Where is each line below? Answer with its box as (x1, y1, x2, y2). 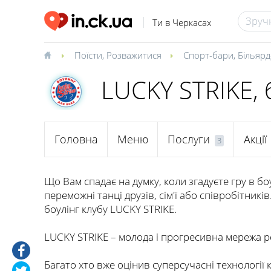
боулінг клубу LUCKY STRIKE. (44, 202, 177, 216)
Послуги (168, 132, 210, 147)
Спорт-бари (183, 49, 233, 61)
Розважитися (106, 49, 162, 61)
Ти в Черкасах (152, 16, 211, 29)
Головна (54, 132, 98, 147)
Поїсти (74, 49, 102, 61)
